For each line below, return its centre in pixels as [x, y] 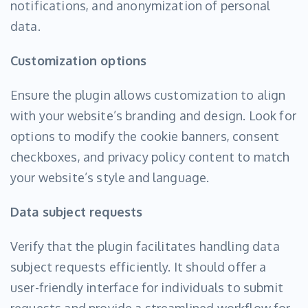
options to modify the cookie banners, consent [145, 136]
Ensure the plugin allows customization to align [148, 95]
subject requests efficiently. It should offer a [139, 267]
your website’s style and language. [110, 178]
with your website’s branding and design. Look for [153, 116]
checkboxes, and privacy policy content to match [150, 157]
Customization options [79, 61]
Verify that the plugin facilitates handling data [145, 246]
